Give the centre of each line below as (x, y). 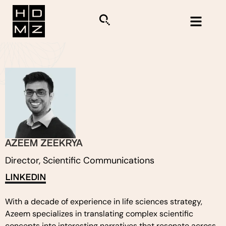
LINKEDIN (25, 177)
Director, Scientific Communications (80, 160)
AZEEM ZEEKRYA (44, 143)
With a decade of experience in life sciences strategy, (104, 202)
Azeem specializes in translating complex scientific (99, 214)
